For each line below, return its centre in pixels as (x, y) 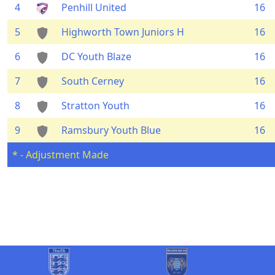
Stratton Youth (95, 106)
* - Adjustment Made (60, 155)
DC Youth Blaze (96, 56)
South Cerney (93, 81)
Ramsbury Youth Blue (111, 130)
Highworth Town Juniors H (123, 32)
